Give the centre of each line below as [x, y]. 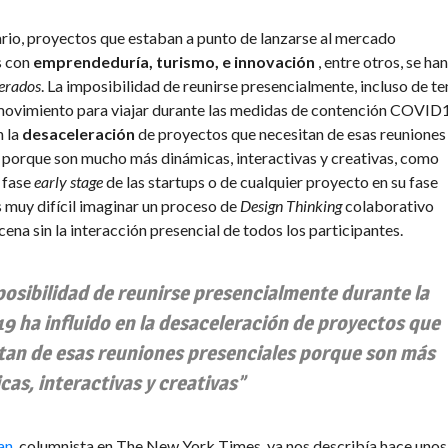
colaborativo [388, 205]
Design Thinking [291, 205]
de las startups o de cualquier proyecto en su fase [270, 181]
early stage [68, 181]
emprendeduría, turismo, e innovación [174, 61]
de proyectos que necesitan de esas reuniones [290, 133]
